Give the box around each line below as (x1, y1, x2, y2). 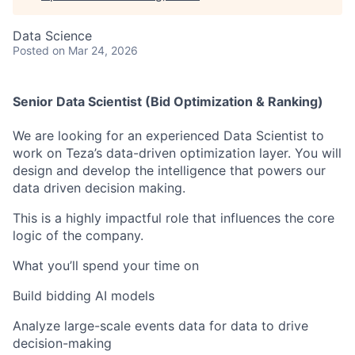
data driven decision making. (13, 180, 185, 197)
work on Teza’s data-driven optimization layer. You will (13, 145, 342, 162)
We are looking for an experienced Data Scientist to (13, 128, 324, 144)
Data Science (13, 28, 92, 44)
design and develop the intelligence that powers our (13, 162, 326, 179)
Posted (13, 44, 49, 57)
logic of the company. (13, 227, 143, 244)
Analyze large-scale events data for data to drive (13, 318, 308, 334)
